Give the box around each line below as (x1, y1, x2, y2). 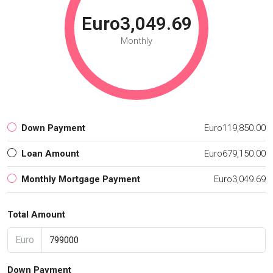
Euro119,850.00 (204, 122, 266, 133)
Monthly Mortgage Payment (21, 173, 140, 185)
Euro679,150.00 (204, 147, 266, 159)
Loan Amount (21, 147, 79, 159)
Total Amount (7, 208, 65, 220)
